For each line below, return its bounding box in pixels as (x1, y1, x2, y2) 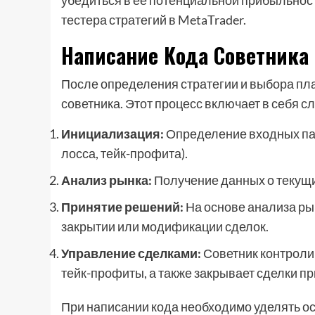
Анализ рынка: (61, 172, 152, 188)
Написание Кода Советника (61, 39, 309, 72)
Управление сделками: (61, 245, 201, 262)
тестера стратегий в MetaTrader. (61, 12, 246, 28)
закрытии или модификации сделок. (61, 219, 269, 235)
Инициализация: (61, 126, 164, 142)
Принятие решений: (61, 199, 184, 215)
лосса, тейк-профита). (61, 146, 188, 162)
